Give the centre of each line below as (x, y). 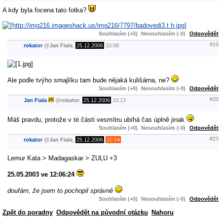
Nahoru (163, 212)
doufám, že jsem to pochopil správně (61, 190)
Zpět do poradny (28, 212)
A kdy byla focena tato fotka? (45, 10)
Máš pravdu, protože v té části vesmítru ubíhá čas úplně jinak (97, 119)
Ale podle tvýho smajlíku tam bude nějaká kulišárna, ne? (89, 80)
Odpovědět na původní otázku (102, 212)
